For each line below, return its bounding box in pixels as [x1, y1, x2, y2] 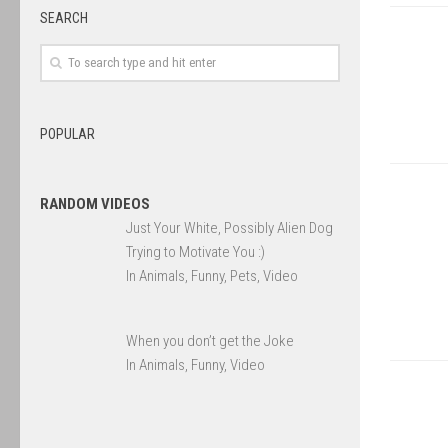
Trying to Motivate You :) [126, 243, 266, 262]
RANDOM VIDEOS [40, 195, 150, 214]
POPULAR [40, 126, 95, 143]
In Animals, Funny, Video [126, 356, 266, 375]
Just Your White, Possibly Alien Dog [126, 219, 334, 238]
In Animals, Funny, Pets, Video [126, 267, 299, 286]
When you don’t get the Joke [126, 332, 295, 351]
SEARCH [40, 10, 88, 26]
